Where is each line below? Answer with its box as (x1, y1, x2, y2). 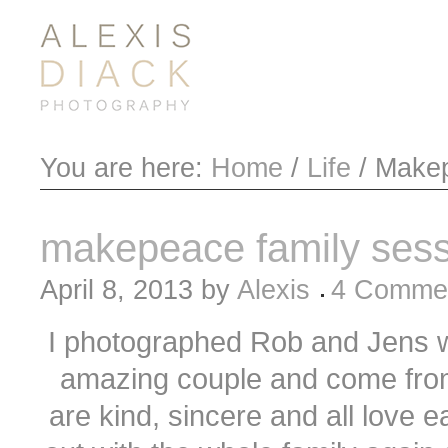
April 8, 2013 (40, 275, 193, 305)
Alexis (237, 275, 310, 305)
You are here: (40, 153, 211, 183)
